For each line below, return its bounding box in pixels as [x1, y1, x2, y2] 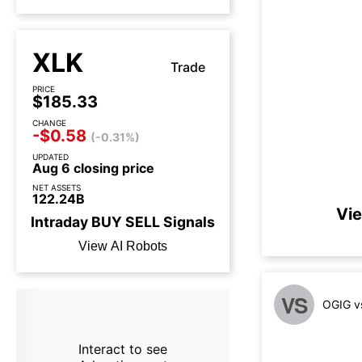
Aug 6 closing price [32, 160, 154, 176]
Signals [160, 213, 215, 230]
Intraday [31, 213, 91, 230]
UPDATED [32, 152, 69, 162]
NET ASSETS [32, 183, 81, 192]
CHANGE [32, 118, 66, 128]
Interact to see [78, 341, 167, 357]
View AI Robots [78, 239, 167, 253]
